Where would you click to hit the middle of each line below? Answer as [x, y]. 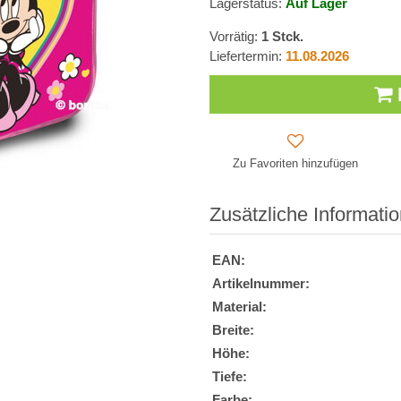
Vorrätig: [235, 37]
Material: [239, 307]
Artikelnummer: [261, 284]
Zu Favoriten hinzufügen [295, 164]
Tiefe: [230, 377]
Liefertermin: [247, 57]
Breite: [233, 331]
